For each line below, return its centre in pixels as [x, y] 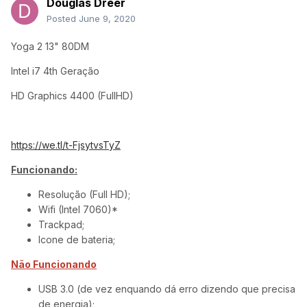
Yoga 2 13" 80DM [50, 47]
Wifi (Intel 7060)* [79, 210]
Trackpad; [61, 225]
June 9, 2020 [107, 19]
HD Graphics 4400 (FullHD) [72, 96]
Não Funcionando [54, 265]
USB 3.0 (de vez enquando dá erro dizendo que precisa [167, 289]
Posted [63, 19]
